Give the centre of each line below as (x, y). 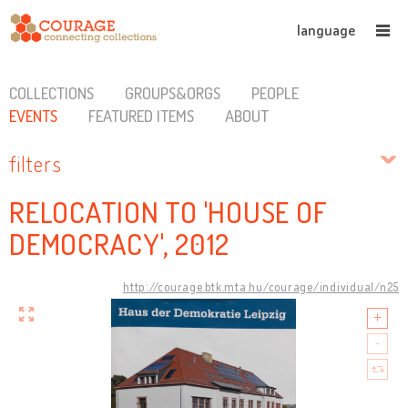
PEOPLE (275, 93)
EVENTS (33, 116)
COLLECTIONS (51, 93)
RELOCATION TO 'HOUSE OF (168, 212)
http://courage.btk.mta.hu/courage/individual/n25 (261, 286)
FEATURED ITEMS (141, 116)
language (326, 30)
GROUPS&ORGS (172, 93)
